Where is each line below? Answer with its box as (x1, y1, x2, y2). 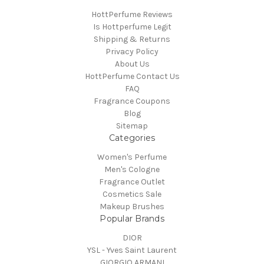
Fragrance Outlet (99, 177, 165, 187)
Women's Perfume (97, 152, 167, 163)
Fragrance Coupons (94, 96, 170, 107)
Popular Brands (100, 213, 164, 225)
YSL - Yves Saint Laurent (87, 245, 177, 256)
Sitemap (116, 121, 148, 131)
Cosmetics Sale (103, 189, 161, 200)
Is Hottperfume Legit (93, 22, 171, 32)
